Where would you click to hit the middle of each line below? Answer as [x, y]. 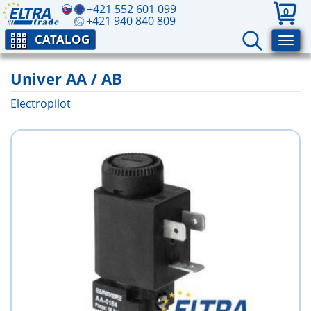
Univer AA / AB [66, 78]
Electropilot [41, 103]
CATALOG [62, 39]
